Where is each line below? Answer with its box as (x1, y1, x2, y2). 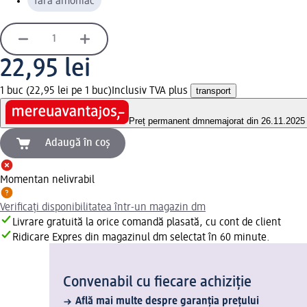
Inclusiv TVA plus (112, 85, 191, 97)
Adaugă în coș (45, 138, 110, 149)
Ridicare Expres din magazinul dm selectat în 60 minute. (12, 232, 270, 244)
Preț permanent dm (129, 116, 205, 127)
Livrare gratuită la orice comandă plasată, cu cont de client (12, 217, 281, 229)
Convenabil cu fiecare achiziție (63, 275, 251, 291)
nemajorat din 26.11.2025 (205, 116, 305, 127)
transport (196, 85, 231, 96)
